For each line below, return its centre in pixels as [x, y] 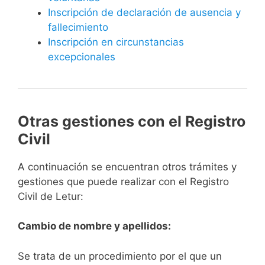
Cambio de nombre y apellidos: [94, 226]
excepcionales [82, 56]
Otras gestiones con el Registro [132, 121]
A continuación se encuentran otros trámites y [127, 167]
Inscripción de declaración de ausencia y [144, 12]
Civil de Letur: [51, 196]
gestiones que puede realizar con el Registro [123, 181]
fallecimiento [78, 27]
